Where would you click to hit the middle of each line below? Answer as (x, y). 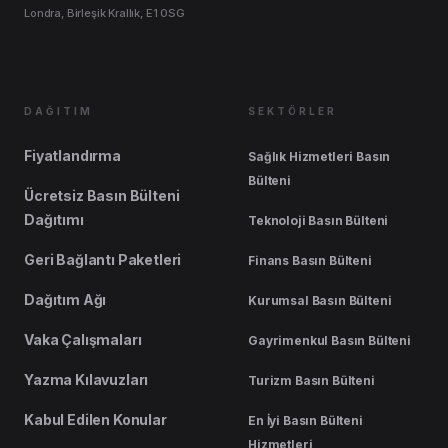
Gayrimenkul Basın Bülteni (329, 340)
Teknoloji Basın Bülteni (318, 220)
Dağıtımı (54, 219)
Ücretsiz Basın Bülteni (102, 195)
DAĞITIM (58, 111)
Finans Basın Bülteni (310, 260)
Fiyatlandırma (72, 155)
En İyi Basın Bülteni (305, 420)
